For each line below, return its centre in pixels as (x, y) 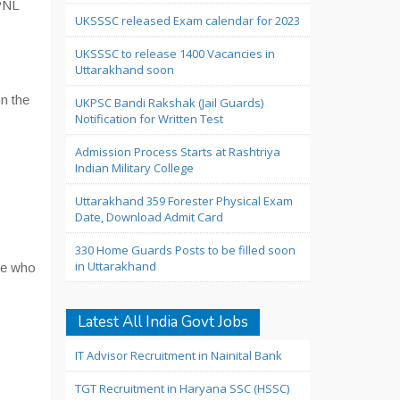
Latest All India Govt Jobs (162, 322)
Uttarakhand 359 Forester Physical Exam (183, 201)
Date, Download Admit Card (149, 217)
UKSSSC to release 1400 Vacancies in (175, 54)
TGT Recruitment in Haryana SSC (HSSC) (182, 388)
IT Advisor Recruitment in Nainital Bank (178, 355)
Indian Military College (134, 168)
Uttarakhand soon (124, 70)
